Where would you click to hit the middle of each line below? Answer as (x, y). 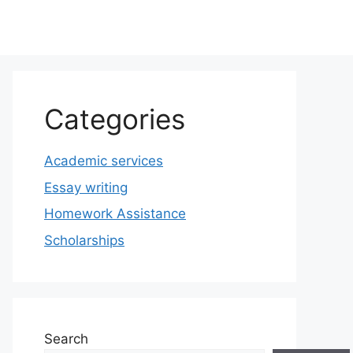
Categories (115, 119)
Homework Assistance (115, 214)
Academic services (104, 161)
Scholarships (84, 240)
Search (66, 338)
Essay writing (86, 187)
